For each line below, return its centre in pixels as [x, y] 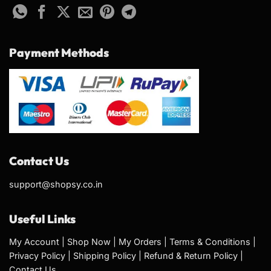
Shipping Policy [105, 256]
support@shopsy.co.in [56, 184]
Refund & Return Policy [191, 256]
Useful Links [42, 219]
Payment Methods [59, 53]
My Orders [140, 242]
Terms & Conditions [210, 242]
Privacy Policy [37, 256]
